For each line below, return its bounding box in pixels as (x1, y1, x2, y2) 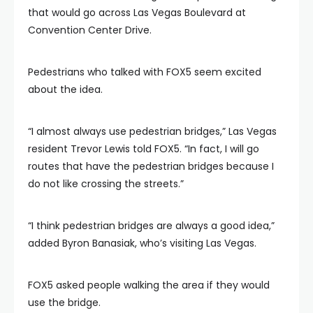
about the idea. (28, 82, 103, 96)
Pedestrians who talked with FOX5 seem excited (28, 64, 261, 79)
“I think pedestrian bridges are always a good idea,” (28, 218, 275, 233)
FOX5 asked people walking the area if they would (28, 277, 270, 292)
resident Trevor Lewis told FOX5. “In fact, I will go (28, 141, 259, 156)
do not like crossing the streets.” (28, 176, 184, 191)
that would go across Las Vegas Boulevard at (28, 5, 246, 20)
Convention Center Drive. (28, 22, 152, 37)
